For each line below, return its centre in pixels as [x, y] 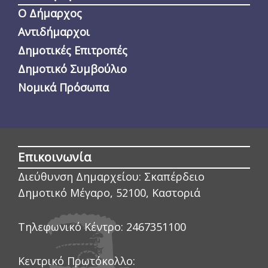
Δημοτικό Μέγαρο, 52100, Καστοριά [109, 193]
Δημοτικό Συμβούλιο [72, 69]
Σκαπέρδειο [174, 176]
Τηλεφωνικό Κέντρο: [71, 227]
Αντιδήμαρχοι [54, 32]
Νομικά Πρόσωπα [63, 87]
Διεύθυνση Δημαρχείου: [80, 176]
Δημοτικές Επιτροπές [73, 50]
